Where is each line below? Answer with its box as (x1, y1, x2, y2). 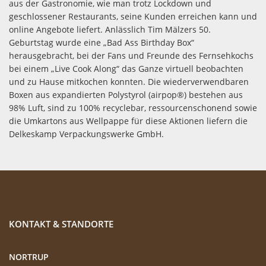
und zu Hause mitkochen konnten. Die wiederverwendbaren (9, 76, 249, 88)
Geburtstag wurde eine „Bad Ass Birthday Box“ (9, 37, 194, 49)
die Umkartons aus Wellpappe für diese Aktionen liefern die (9, 115, 248, 127)
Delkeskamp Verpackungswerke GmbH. (9, 128, 164, 140)
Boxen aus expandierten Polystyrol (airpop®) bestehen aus (9, 89, 243, 101)
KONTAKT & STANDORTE (9, 218, 113, 230)
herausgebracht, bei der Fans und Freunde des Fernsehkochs (9, 50, 254, 62)
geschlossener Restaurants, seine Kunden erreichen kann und (9, 11, 257, 23)
